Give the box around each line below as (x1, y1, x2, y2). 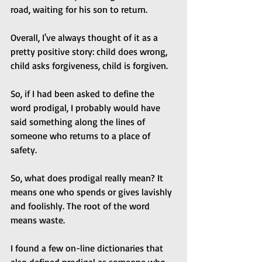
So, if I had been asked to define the (11, 88, 157, 100)
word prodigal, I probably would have (11, 102, 163, 114)
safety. (11, 144, 37, 156)
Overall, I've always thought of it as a (11, 32, 160, 44)
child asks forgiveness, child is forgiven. (11, 60, 168, 72)
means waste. (11, 214, 67, 226)
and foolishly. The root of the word (11, 200, 152, 212)
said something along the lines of (11, 116, 147, 128)
